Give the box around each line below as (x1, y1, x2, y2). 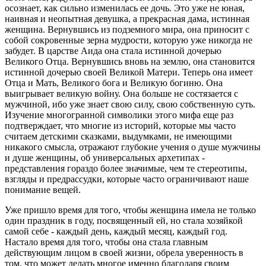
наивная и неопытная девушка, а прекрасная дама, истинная (5, 13, 249, 24)
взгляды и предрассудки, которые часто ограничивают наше (5, 173, 249, 184)
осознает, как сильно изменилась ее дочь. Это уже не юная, (5, 2, 245, 13)
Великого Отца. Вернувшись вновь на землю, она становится (5, 56, 255, 66)
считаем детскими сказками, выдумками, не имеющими (5, 131, 232, 141)
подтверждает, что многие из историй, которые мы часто (5, 120, 236, 131)
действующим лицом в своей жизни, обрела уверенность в (5, 247, 243, 258)
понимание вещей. (5, 184, 81, 195)
